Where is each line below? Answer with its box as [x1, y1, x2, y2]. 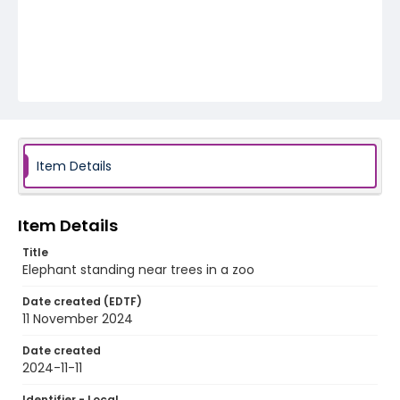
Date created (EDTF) [22, 294, 142, 309]
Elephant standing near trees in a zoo [22, 261, 254, 279]
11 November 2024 [22, 310, 133, 328]
